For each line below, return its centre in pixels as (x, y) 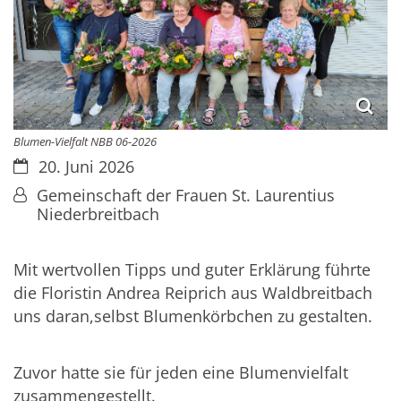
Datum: (40, 165)
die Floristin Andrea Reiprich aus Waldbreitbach (193, 293)
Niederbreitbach (98, 213)
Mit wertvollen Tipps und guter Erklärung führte (192, 270)
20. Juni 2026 (86, 166)
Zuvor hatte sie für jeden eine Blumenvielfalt (181, 373)
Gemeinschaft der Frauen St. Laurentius (186, 195)
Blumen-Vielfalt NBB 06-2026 (85, 141)
